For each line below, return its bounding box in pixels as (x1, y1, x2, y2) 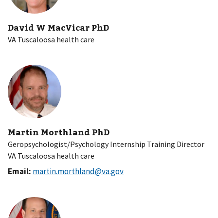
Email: (8, 165, 31, 177)
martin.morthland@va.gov (33, 165, 124, 177)
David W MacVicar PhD (8, 21, 109, 33)
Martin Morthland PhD (8, 126, 109, 138)
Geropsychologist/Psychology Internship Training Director (8, 139, 204, 149)
